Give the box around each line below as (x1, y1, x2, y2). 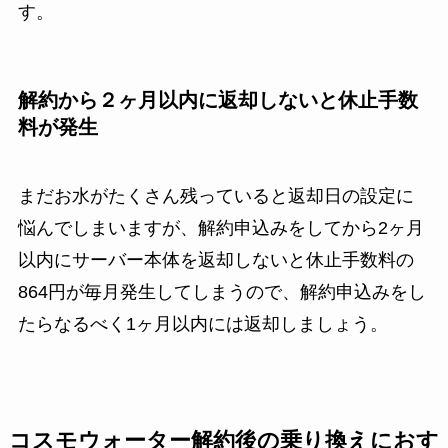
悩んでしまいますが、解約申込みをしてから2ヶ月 (17, 218, 424, 239)
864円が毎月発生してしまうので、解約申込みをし (17, 282, 426, 303)
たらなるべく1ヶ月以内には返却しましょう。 (17, 314, 388, 335)
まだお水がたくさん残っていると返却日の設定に (17, 186, 414, 207)
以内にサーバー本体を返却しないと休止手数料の (17, 250, 414, 271)
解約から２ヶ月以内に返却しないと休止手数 (17, 88, 418, 111)
